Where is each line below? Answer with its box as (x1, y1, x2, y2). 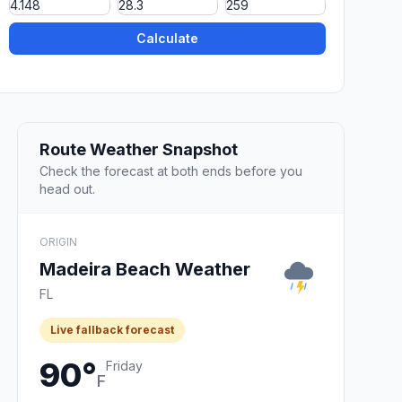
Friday (106, 357, 143, 373)
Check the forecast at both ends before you (39, 162, 302, 179)
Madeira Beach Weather (39, 258, 250, 280)
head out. (39, 180, 95, 197)
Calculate (136, 31, 199, 47)
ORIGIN (39, 234, 77, 249)
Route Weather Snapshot (39, 139, 238, 159)
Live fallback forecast (50, 322, 174, 336)
